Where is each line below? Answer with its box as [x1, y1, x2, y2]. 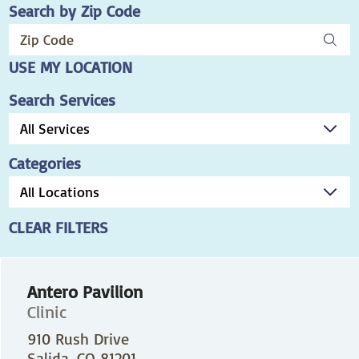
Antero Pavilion [26, 280, 143, 303]
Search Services [9, 89, 116, 110]
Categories [9, 152, 82, 173]
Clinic [26, 301, 67, 323]
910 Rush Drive [26, 328, 129, 349]
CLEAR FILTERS [9, 216, 109, 237]
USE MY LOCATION [9, 57, 133, 78]
